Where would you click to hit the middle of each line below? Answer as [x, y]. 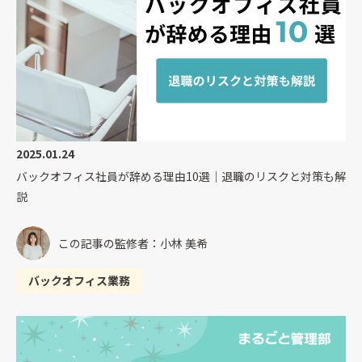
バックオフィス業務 [79, 281]
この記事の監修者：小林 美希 [133, 243]
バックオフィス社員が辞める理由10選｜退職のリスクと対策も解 [181, 177]
